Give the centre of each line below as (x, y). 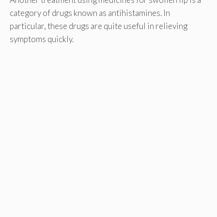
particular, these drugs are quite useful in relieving (99, 26)
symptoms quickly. (42, 39)
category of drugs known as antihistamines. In (90, 13)
